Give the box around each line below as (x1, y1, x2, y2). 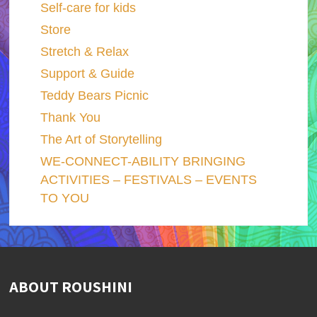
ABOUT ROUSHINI (9, 276, 133, 296)
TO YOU (40, 190, 89, 205)
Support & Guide (40, 66, 134, 81)
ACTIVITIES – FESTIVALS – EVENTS (40, 172, 257, 187)
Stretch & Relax (40, 44, 129, 59)
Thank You (40, 110, 100, 125)
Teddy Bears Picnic (40, 88, 149, 103)
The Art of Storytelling (40, 132, 162, 146)
